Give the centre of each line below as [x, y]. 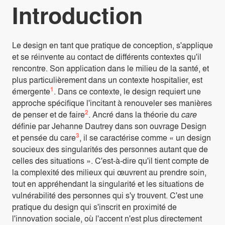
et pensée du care [44, 138]
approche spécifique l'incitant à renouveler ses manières [112, 103]
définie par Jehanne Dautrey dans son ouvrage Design [109, 126]
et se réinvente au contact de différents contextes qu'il [107, 57]
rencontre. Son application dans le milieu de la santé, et [110, 68]
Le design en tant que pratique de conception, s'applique [113, 45]
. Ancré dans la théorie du [135, 115]
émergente [31, 91]
